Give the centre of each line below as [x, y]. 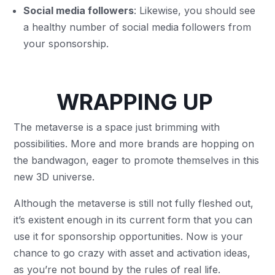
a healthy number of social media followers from [137, 27]
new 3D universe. [56, 177]
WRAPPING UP [137, 102]
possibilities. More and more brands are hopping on [134, 144]
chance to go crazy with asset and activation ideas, [132, 253]
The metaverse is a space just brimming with [117, 127]
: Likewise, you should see [195, 10]
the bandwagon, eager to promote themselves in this [137, 160]
